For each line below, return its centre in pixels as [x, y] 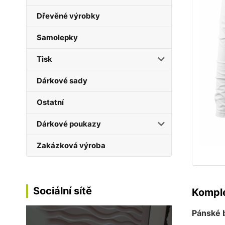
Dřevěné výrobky [68, 16]
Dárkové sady [62, 81]
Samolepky [57, 37]
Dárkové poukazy [69, 124]
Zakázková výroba [71, 145]
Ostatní [50, 102]
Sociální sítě [63, 191]
